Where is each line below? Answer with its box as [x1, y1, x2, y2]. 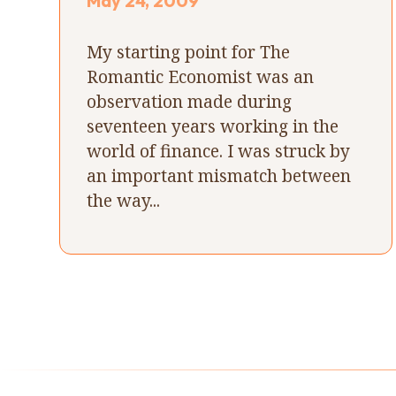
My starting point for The [87, 39, 291, 64]
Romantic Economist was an [87, 64, 315, 88]
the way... [87, 187, 161, 212]
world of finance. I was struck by [87, 138, 351, 163]
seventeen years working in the [87, 113, 339, 138]
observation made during [87, 88, 293, 113]
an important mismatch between [87, 163, 352, 187]
